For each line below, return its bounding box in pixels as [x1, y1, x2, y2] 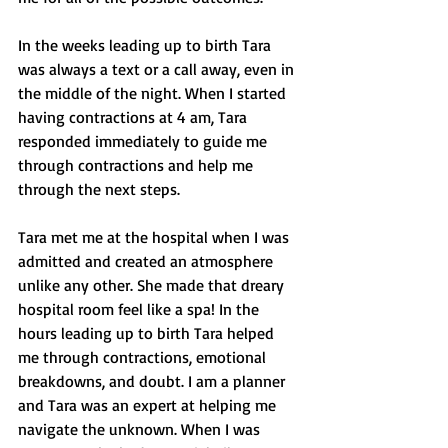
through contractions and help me [18, 155, 257, 176]
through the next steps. [18, 179, 184, 200]
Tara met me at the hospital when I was [18, 227, 293, 248]
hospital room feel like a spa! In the [18, 299, 263, 320]
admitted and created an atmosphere [18, 251, 277, 272]
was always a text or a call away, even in [18, 59, 298, 80]
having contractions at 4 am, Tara [18, 107, 251, 128]
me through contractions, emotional [18, 347, 270, 368]
